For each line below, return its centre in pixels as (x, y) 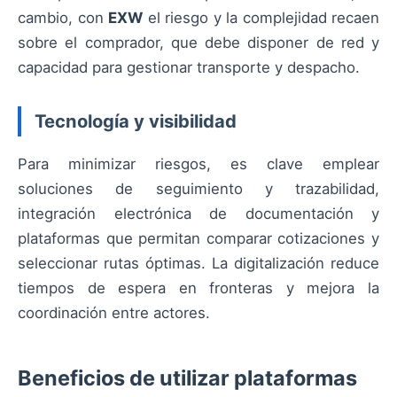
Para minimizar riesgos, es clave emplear (198, 163)
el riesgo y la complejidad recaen (261, 17)
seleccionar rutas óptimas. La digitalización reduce (198, 263)
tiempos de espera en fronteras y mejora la (198, 288)
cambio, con (63, 17)
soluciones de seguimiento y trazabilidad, (198, 188)
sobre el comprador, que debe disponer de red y (198, 42)
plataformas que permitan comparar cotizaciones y (198, 238)
